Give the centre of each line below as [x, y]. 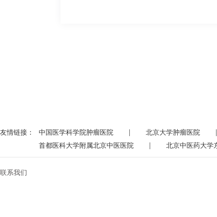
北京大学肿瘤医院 [173, 132]
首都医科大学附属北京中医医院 [86, 146]
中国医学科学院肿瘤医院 [76, 132]
